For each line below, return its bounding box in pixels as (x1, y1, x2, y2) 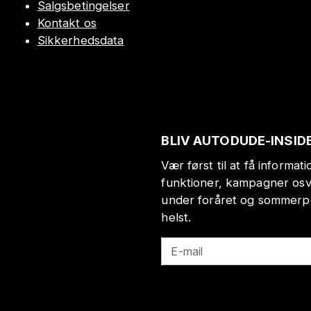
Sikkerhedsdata (37, 33, 124, 48)
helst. (161, 210, 192, 224)
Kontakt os (37, 16, 96, 31)
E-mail (171, 244, 203, 258)
